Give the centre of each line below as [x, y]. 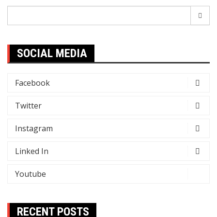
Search [19, 11]
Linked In [32, 151]
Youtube [31, 174]
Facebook [32, 83]
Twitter [28, 106]
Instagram [34, 128]
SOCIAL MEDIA [52, 53]
